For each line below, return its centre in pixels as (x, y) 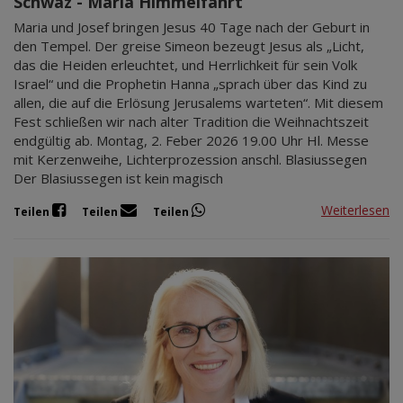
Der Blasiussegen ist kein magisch (118, 178)
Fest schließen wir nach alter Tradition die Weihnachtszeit (191, 121)
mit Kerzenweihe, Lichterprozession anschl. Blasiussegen (190, 159)
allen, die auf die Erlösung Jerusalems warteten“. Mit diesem (198, 102)
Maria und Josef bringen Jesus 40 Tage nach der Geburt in (192, 27)
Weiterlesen (355, 210)
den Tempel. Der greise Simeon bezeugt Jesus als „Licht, (189, 45)
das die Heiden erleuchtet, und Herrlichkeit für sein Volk (185, 64)
